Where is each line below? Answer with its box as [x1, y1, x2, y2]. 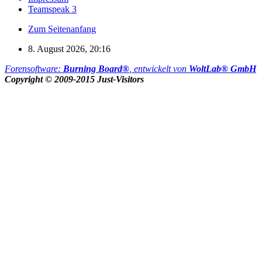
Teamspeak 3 [28, 4, 77, 14]
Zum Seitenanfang [28, 23, 96, 34]
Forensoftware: [5, 63, 63, 74]
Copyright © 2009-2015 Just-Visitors [5, 74, 144, 84]
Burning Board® [63, 63, 129, 74]
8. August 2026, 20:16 [28, 43, 111, 54]
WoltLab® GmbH [189, 63, 256, 74]
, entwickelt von [129, 63, 189, 74]
